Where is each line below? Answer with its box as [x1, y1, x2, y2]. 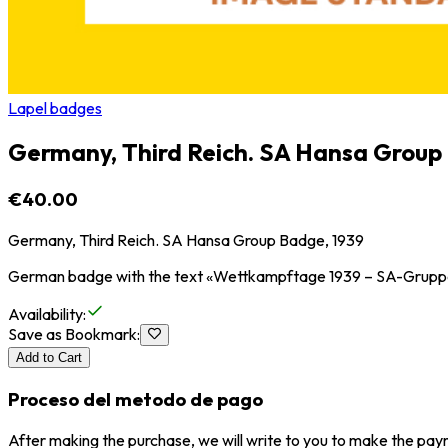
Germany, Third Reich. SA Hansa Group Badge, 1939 [8, 230, 364, 251]
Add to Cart [16, 350, 82, 366]
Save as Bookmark [8, 324, 137, 345]
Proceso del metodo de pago [8, 387, 263, 412]
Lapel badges [8, 97, 102, 118]
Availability [8, 304, 83, 325]
